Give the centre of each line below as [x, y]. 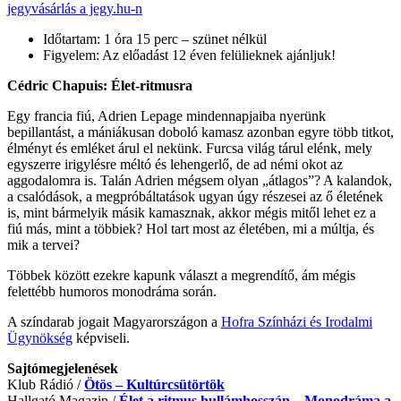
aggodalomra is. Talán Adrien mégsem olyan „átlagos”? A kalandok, [200, 180]
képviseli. [101, 337]
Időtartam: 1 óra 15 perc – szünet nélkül [155, 38]
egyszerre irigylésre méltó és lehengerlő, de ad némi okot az [175, 164]
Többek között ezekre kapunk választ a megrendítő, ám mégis [181, 275]
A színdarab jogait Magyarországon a [114, 321]
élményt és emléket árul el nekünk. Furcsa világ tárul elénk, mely [190, 148]
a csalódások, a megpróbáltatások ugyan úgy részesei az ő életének [195, 196]
